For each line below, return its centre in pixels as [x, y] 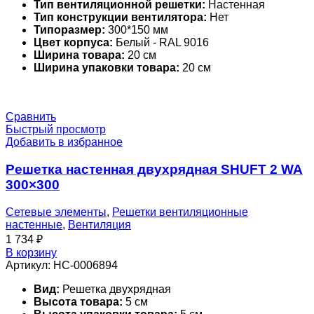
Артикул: [29, 265]
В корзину [31, 252]
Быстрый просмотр [56, 130]
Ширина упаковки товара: [107, 68]
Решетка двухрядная [115, 289]
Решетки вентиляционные [180, 212]
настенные [34, 224]
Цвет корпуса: [73, 43]
